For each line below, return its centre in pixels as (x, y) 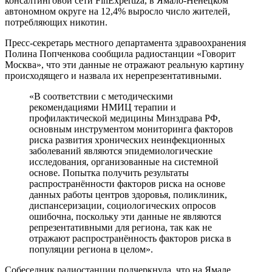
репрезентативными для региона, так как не (121, 227)
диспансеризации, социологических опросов (123, 205)
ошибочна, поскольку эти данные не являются (125, 216)
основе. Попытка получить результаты (109, 172)
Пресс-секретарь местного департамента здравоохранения (125, 42)
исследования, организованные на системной (124, 161)
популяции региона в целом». (91, 249)
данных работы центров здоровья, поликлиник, (128, 194)
